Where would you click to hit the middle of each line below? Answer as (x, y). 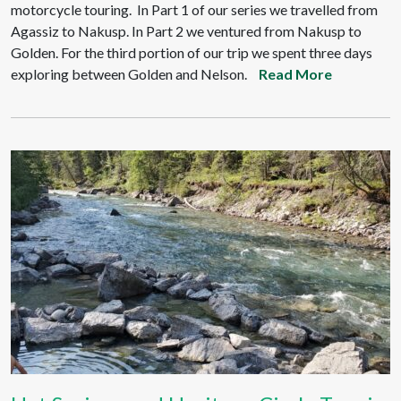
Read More (295, 74)
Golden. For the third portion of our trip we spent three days (192, 52)
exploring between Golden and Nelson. (129, 74)
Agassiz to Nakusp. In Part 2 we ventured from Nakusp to (186, 31)
